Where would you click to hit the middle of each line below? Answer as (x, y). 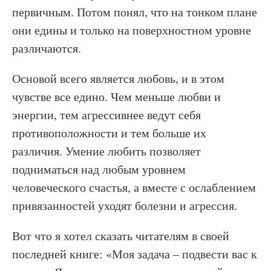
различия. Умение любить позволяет (106, 151)
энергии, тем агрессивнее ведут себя (106, 115)
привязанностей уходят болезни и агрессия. (125, 205)
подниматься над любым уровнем (99, 169)
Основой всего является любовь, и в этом (118, 78)
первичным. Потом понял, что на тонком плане (135, 12)
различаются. (47, 48)
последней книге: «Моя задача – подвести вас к (135, 254)
